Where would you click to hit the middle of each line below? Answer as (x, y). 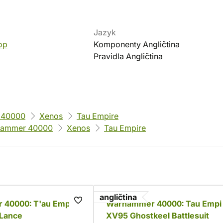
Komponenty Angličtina (137, 44)
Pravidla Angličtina (128, 56)
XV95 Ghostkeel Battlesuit (158, 216)
